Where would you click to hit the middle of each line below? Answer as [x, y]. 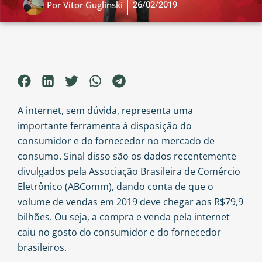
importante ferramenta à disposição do [105, 126]
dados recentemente [190, 156]
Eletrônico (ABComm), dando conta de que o [116, 187]
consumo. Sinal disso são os [81, 156]
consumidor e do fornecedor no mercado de [116, 141]
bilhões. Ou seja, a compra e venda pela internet [124, 217]
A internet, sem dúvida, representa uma [105, 111]
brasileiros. [42, 248]
